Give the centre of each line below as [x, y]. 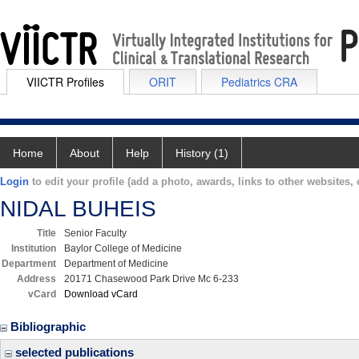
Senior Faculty [95, 233]
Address [36, 279]
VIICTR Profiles [65, 82]
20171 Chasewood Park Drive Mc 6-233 [151, 279]
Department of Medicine [116, 264]
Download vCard [101, 294]
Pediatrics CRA [259, 82]
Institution [34, 248]
